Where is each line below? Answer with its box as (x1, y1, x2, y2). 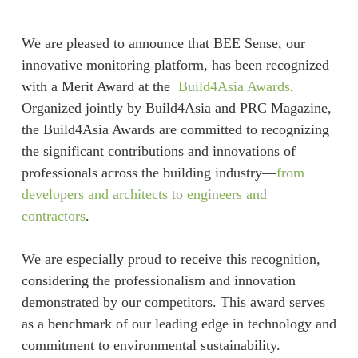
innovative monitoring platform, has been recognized (21, 57, 329, 73)
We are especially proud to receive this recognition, (21, 251, 320, 267)
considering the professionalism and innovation (21, 272, 296, 288)
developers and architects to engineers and (21, 186, 267, 202)
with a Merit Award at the (21, 78, 178, 94)
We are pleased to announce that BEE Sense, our (21, 35, 305, 51)
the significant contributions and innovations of (21, 143, 296, 159)
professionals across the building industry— (21, 165, 276, 181)
